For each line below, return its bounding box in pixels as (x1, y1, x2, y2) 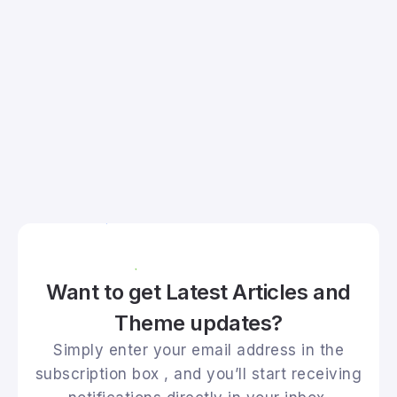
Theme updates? (114, 309, 283, 336)
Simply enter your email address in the (53, 340, 344, 359)
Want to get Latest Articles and (46, 278, 351, 305)
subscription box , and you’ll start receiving (35, 364, 362, 383)
